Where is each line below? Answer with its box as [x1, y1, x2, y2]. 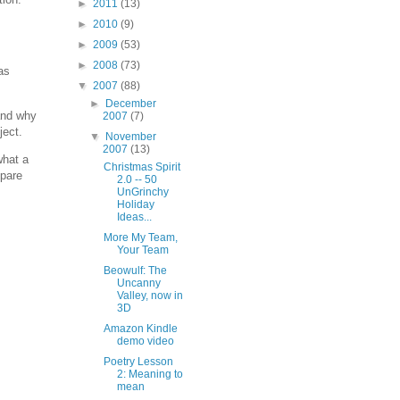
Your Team [116, 244, 169, 256]
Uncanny [116, 277, 161, 289]
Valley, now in [116, 289, 183, 302]
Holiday [116, 198, 154, 211]
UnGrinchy [116, 186, 169, 198]
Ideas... [116, 211, 152, 223]
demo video [116, 335, 174, 347]
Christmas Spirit [103, 161, 180, 173]
